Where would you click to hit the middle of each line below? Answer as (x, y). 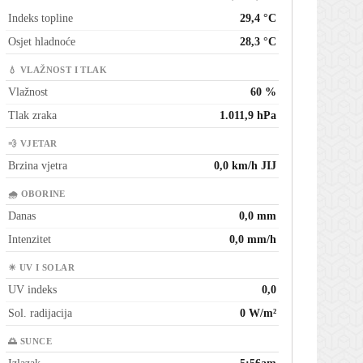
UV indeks (32, 290)
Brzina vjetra (38, 166)
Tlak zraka (32, 116)
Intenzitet (30, 240)
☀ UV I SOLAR (42, 268)
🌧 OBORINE (37, 194)
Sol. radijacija (40, 314)
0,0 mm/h (253, 240)
